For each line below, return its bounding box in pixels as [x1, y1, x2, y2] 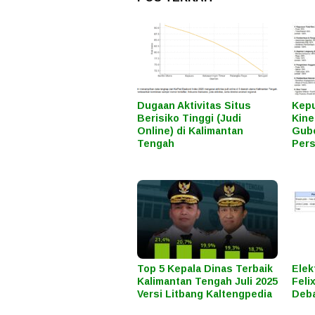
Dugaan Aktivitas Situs [137, 99, 251, 111]
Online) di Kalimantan [137, 124, 243, 136]
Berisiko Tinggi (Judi [137, 112, 241, 124]
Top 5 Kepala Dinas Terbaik [137, 262, 273, 274]
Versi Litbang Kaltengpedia [137, 288, 272, 300]
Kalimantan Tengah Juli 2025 [137, 275, 278, 287]
